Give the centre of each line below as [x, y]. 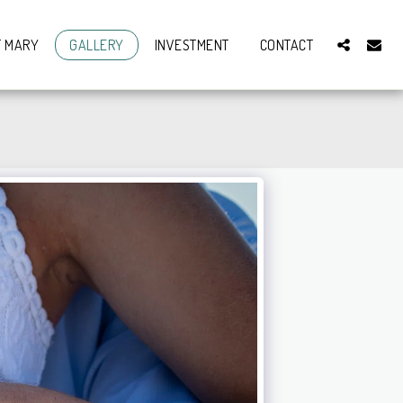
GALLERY [97, 45]
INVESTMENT [192, 45]
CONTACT [286, 45]
